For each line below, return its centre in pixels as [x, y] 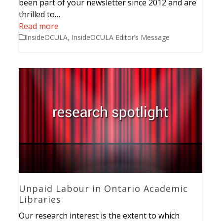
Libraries [40, 200]
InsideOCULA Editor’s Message [121, 37]
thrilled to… [40, 14]
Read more [39, 26]
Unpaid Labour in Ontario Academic [104, 189]
